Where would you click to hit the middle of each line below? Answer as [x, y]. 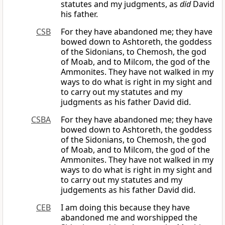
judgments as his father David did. [126, 102]
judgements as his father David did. [128, 190]
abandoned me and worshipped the [129, 218]
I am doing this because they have [125, 208]
